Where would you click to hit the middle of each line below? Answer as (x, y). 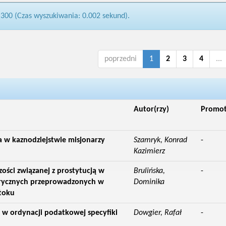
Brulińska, (149, 171)
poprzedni (120, 59)
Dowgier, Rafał (157, 213)
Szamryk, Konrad (160, 140)
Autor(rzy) (151, 109)
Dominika (149, 182)
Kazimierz (149, 151)
